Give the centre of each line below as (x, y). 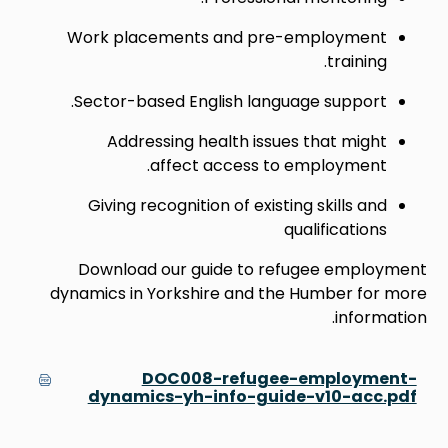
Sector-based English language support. (230, 101)
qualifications (335, 229)
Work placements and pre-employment (226, 37)
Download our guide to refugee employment (252, 269)
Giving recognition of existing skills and (237, 205)
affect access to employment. (268, 165)
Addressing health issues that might (246, 141)
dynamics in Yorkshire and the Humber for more (238, 293)
